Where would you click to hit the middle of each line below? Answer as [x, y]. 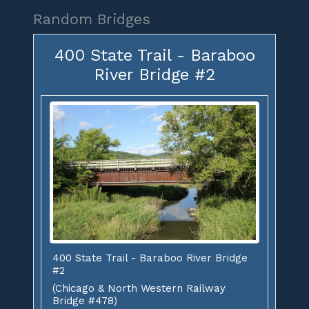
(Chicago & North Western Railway [139, 289]
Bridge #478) [85, 301]
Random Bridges [92, 19]
